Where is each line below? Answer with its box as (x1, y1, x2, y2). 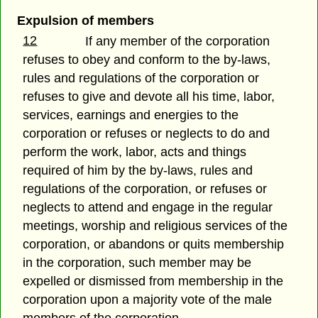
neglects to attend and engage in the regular (23, 199, 273, 214)
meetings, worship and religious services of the (23, 218, 288, 233)
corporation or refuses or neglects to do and (23, 126, 270, 141)
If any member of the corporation (85, 33, 270, 48)
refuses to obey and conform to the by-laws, (23, 52, 271, 67)
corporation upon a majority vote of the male (23, 292, 273, 307)
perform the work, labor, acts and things (23, 144, 247, 159)
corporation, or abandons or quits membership (23, 236, 285, 251)
